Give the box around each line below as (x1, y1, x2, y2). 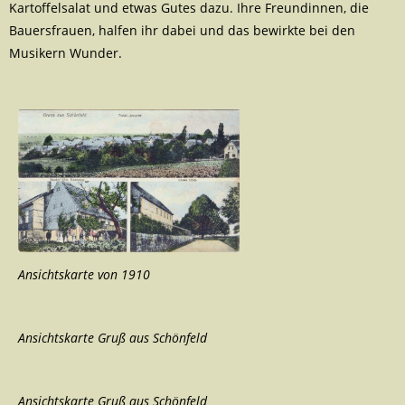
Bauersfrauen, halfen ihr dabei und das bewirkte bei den (9, 22, 355, 40)
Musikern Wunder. (9, 44, 122, 62)
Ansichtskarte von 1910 (18, 266, 150, 284)
